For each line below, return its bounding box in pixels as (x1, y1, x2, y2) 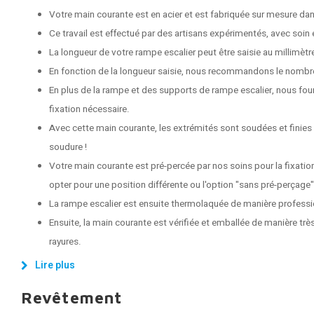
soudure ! (49, 140, 87, 154)
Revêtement (21, 288, 123, 307)
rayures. (49, 235, 81, 249)
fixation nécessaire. (49, 102, 130, 116)
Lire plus (35, 258, 75, 273)
